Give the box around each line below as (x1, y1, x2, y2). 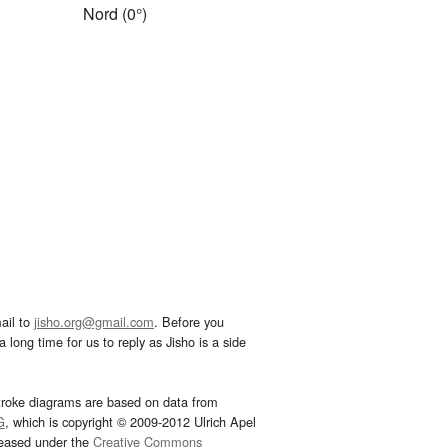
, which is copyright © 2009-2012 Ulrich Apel (4, 411, 256, 431)
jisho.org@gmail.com (34, 311, 154, 331)
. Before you (154, 311, 224, 331)
